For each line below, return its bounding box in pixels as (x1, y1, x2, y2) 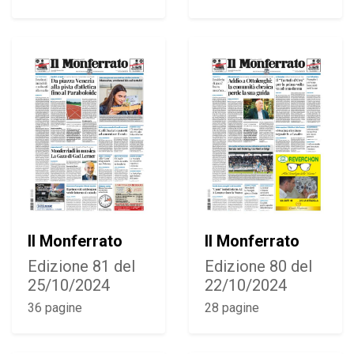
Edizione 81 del (28, 257, 135, 277)
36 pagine (28, 300, 82, 316)
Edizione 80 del (205, 257, 312, 277)
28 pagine (205, 300, 259, 316)
